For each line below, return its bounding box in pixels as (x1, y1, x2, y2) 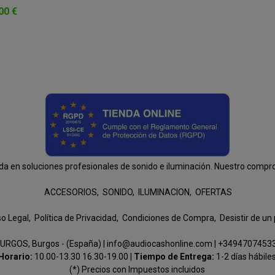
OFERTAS (195, 187, 233, 197)
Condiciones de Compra (122, 213, 214, 223)
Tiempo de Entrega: (134, 252, 217, 261)
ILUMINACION (138, 187, 190, 197)
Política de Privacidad (34, 213, 117, 223)
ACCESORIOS (44, 187, 98, 197)
